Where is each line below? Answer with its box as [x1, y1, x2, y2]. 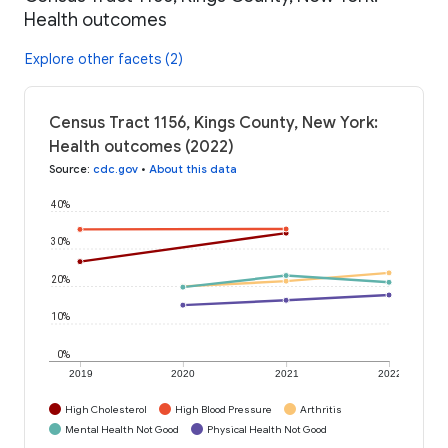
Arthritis [300, 402, 342, 416]
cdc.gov [93, 161, 138, 176]
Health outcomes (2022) [49, 136, 234, 157]
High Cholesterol [65, 402, 147, 416]
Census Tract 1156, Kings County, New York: [49, 112, 378, 133]
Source [49, 161, 87, 176]
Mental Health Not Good [65, 422, 179, 436]
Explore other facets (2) [25, 49, 183, 68]
